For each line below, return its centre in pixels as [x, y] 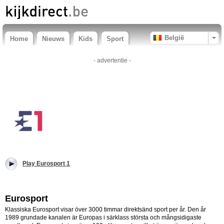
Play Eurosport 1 [46, 163]
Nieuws [53, 39]
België [174, 38]
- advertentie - [112, 60]
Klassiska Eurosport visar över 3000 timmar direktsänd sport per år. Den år [105, 209]
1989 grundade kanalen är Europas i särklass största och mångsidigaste [103, 217]
